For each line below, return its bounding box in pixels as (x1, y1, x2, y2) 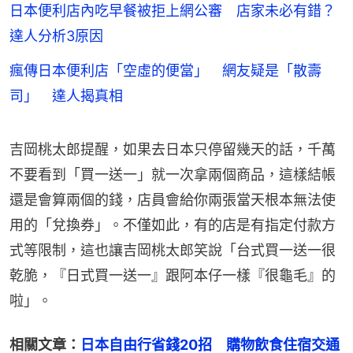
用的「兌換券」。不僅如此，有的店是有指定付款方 (9, 216, 336, 233)
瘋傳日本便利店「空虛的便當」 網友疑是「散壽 (9, 61, 321, 79)
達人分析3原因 (9, 27, 103, 44)
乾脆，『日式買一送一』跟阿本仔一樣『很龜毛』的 (9, 266, 336, 284)
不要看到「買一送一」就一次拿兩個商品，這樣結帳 (9, 165, 336, 183)
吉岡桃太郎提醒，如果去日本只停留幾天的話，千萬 (9, 140, 336, 158)
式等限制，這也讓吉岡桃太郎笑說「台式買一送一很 (9, 241, 336, 258)
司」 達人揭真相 (9, 87, 123, 104)
